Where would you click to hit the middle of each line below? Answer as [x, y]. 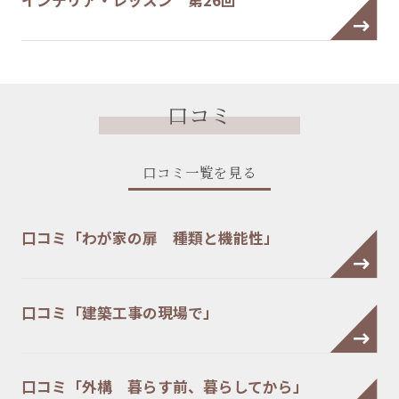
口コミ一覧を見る [199, 172]
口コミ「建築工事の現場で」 [119, 312]
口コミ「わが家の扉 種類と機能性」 [150, 238]
